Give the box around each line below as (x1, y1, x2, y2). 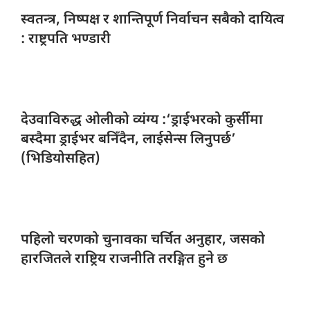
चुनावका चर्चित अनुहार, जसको (102, 230, 265, 249)
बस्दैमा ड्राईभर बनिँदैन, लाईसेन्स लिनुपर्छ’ (21, 130, 236, 149)
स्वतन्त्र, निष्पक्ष (21, 10, 103, 29)
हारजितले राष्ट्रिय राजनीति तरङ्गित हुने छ (21, 250, 228, 268)
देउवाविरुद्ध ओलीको (21, 111, 133, 129)
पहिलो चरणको (21, 230, 102, 249)
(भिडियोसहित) (21, 149, 100, 168)
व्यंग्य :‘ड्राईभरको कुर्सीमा (133, 111, 263, 129)
